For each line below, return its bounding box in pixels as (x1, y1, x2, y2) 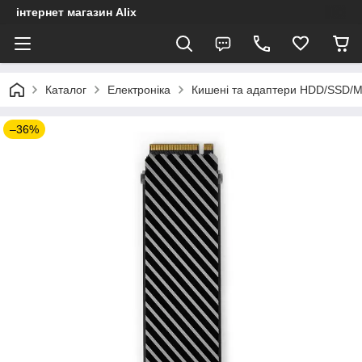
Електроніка (107, 83, 170, 96)
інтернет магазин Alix (16, 6, 137, 19)
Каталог (45, 83, 86, 96)
